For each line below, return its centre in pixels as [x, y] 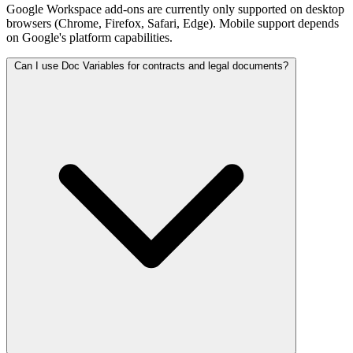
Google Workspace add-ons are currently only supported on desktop [175, 9]
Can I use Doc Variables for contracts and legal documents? [151, 65]
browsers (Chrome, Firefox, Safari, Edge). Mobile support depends [173, 23]
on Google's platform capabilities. [89, 37]
